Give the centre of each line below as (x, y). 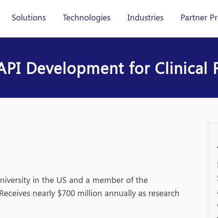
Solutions (29, 17)
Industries (145, 17)
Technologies (87, 17)
